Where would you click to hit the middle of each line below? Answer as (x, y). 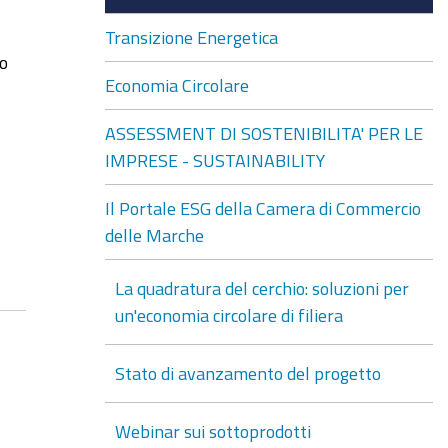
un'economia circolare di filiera (228, 314)
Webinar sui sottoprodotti (212, 430)
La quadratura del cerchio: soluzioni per (261, 287)
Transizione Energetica (191, 36)
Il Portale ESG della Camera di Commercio (262, 207)
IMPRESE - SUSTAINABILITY (214, 159)
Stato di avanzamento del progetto (247, 372)
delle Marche (154, 234)
